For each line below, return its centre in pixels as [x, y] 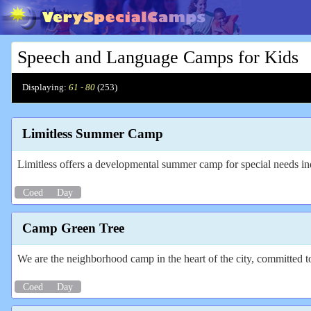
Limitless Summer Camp [93, 134]
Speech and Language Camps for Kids [158, 57]
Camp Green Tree [73, 228]
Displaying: [44, 87]
